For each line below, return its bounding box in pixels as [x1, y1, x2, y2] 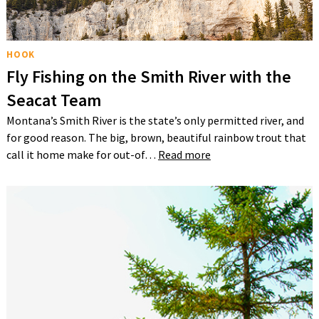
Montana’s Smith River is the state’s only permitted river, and [6, 113, 304, 128]
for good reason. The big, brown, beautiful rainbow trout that [6, 130, 306, 145]
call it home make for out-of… [6, 147, 158, 162]
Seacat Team [6, 89, 101, 112]
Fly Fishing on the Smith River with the [6, 66, 291, 88]
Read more [157, 147, 211, 162]
